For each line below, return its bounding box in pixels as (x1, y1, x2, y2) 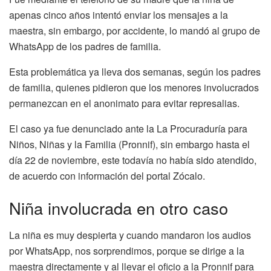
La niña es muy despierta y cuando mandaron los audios (9, 228, 251, 243)
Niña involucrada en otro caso (9, 196, 228, 220)
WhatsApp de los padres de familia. (9, 39, 161, 53)
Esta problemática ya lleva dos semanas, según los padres (9, 64, 261, 79)
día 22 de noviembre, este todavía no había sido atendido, (9, 152, 256, 167)
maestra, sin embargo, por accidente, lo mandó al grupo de (9, 23, 260, 38)
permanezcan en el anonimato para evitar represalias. (9, 96, 240, 110)
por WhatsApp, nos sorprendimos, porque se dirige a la (9, 244, 244, 258)
